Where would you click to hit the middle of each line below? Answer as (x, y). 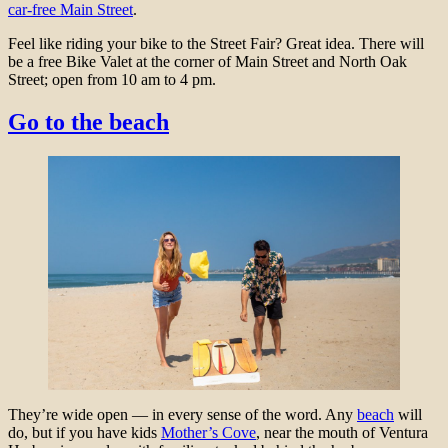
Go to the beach (88, 121)
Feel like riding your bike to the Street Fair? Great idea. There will (216, 43)
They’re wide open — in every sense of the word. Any (182, 415)
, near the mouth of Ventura (342, 433)
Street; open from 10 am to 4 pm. (118, 79)
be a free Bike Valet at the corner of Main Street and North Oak (207, 61)
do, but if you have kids (84, 433)
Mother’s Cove (208, 433)
